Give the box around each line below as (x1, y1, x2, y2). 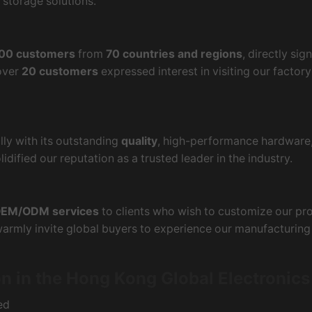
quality (121, 134, 157, 148)
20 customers (22, 64, 98, 78)
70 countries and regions (106, 47, 242, 61)
